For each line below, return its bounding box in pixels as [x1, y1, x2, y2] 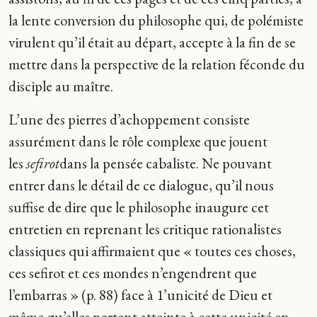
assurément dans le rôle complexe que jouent [8, 132, 267, 151]
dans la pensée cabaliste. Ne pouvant [59, 154, 272, 173]
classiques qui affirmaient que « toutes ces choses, [8, 241, 296, 260]
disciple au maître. [8, 76, 113, 96]
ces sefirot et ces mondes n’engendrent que [8, 263, 257, 282]
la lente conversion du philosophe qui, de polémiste [8, 11, 304, 30]
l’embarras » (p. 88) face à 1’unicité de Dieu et [8, 285, 272, 304]
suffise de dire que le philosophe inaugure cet [8, 197, 269, 217]
